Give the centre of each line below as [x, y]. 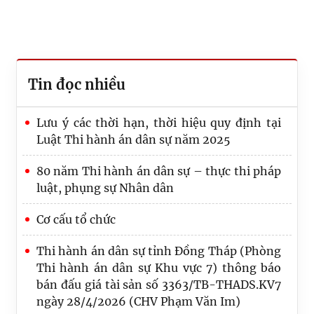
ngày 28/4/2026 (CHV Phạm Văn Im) [138, 301]
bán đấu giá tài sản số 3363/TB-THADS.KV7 [159, 285]
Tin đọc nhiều [77, 84]
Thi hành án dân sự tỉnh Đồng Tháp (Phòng [159, 251]
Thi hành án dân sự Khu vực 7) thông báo [159, 268]
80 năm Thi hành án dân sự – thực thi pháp [159, 171]
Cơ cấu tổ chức [76, 219]
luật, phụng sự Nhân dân [105, 188]
